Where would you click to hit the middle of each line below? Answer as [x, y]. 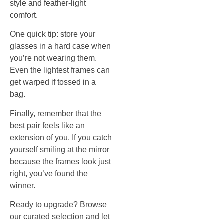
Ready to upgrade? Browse [58, 205]
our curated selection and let [60, 217]
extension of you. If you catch [61, 137]
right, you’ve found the [49, 173]
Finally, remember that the [56, 113]
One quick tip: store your [53, 34]
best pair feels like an [47, 125]
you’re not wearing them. [53, 58]
